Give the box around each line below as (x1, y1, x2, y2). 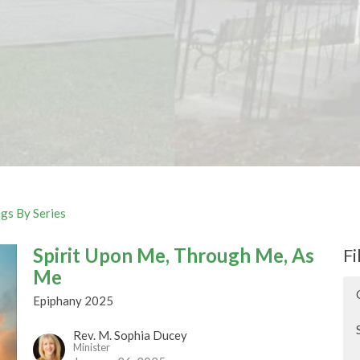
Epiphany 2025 (32, 293, 113, 308)
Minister (72, 340, 110, 354)
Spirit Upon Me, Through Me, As (32, 243, 314, 267)
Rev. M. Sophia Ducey (72, 327, 187, 342)
